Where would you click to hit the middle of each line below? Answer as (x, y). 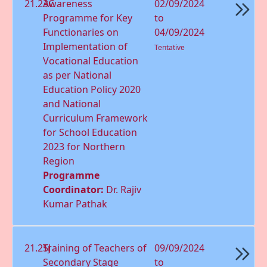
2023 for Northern (84, 146)
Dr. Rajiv (124, 189)
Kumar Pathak (75, 204)
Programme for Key (88, 18)
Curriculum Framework (96, 118)
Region (59, 161)
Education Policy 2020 (92, 89)
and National (72, 103)
